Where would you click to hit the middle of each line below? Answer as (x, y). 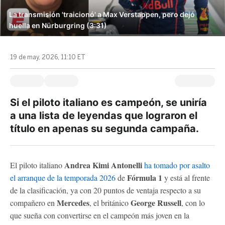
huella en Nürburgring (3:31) (58, 25)
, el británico (110, 203)
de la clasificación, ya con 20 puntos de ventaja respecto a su (105, 190)
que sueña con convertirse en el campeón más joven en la (100, 215)
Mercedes (73, 203)
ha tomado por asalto (176, 165)
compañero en (33, 203)
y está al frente (187, 178)
